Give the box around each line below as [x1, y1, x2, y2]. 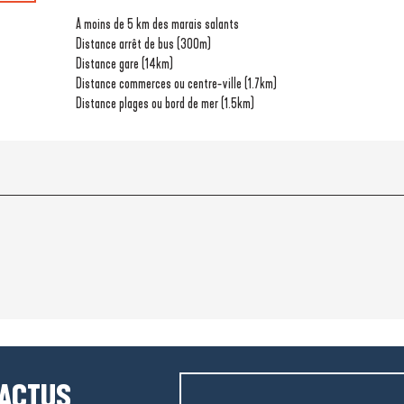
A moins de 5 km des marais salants [76, 14, 239, 32]
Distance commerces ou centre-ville [76, 74, 244, 92]
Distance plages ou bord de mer [76, 94, 221, 112]
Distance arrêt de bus [76, 34, 177, 52]
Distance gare [76, 54, 142, 72]
